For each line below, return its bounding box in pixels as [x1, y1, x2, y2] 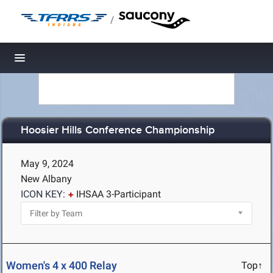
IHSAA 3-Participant [76, 188, 161, 200]
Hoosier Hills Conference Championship [21, 124, 214, 138]
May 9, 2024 [21, 158, 74, 169]
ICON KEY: [21, 188, 65, 200]
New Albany [21, 173, 72, 185]
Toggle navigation [20, 55, 102, 68]
